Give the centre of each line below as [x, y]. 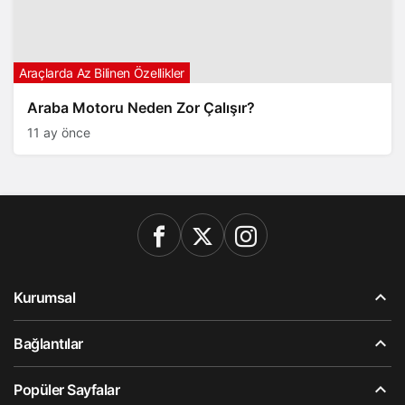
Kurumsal [45, 297]
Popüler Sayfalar [67, 390]
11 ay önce [59, 132]
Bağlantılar [48, 344]
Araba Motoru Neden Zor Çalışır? [141, 108]
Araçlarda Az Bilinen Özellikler [102, 73]
